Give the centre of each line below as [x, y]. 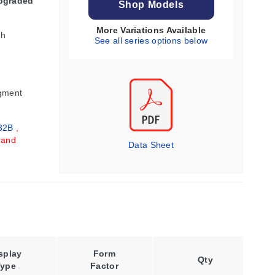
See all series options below [151, 41]
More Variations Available [151, 30]
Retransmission [221, 254]
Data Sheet [151, 145]
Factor [104, 266]
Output [221, 266]
